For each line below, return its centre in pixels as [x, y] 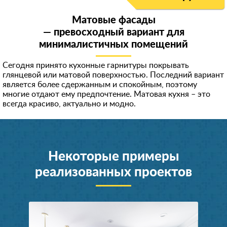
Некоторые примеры [113, 157]
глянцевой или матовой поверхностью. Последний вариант [113, 75]
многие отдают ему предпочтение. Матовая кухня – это [106, 94]
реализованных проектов [113, 172]
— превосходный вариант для [113, 32]
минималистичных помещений [113, 45]
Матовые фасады [113, 20]
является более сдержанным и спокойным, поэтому [100, 85]
